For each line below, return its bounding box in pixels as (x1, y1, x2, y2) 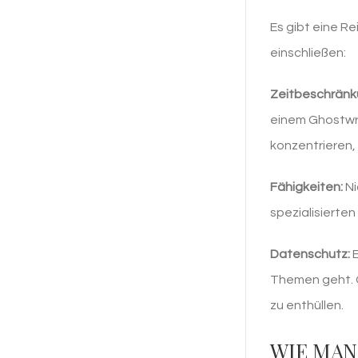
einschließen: (270, 46, 346, 60)
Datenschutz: (270, 248, 350, 261)
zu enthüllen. (270, 299, 344, 312)
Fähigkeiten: (270, 181, 343, 194)
